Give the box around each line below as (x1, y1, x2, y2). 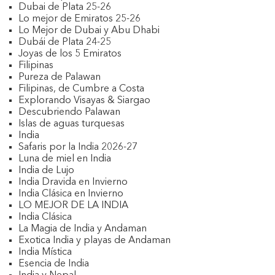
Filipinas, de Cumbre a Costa (18, 84, 144, 94)
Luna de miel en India (18, 154, 111, 164)
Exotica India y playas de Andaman (18, 236, 171, 246)
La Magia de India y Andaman (18, 224, 147, 234)
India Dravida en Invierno (18, 177, 128, 187)
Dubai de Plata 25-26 (18, 2, 111, 12)
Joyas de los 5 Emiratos (18, 49, 122, 59)
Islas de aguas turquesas (18, 119, 125, 129)
